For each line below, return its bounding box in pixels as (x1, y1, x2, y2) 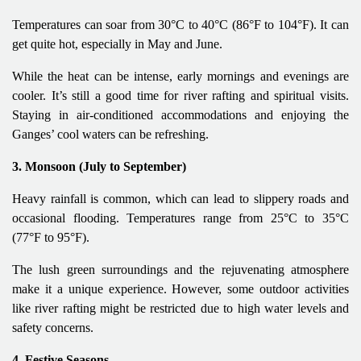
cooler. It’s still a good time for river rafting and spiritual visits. (12, 88, 349, 102)
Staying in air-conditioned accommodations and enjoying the (12, 107, 349, 122)
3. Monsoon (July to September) (12, 159, 186, 173)
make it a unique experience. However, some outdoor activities (12, 281, 349, 296)
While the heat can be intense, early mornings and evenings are (12, 68, 349, 83)
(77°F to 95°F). (12, 230, 89, 244)
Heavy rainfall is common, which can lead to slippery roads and (12, 191, 349, 205)
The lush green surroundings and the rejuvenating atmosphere (12, 262, 349, 276)
